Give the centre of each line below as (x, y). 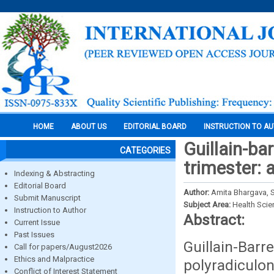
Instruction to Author (50, 210)
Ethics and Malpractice (54, 259)
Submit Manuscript (47, 198)
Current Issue (37, 222)
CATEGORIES (145, 150)
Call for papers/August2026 (63, 247)
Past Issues (34, 235)
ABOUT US (89, 127)
